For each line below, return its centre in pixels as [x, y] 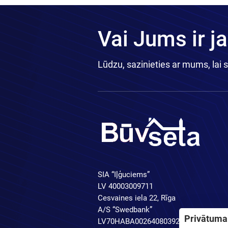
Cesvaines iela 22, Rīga [137, 198]
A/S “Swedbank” [125, 210]
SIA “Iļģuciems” [124, 175]
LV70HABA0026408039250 [143, 221]
